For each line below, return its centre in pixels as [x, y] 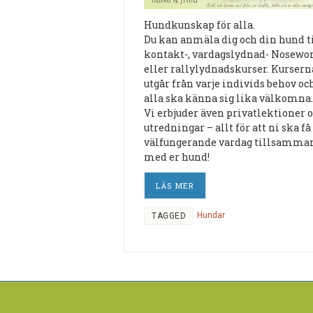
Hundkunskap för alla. [199, 25]
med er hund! [177, 157]
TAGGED [169, 216]
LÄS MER [175, 186]
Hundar [211, 216]
